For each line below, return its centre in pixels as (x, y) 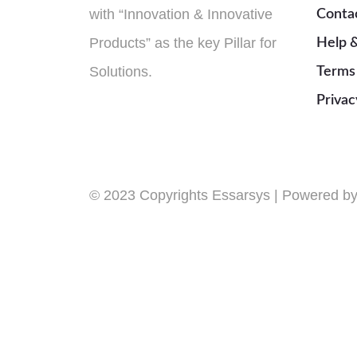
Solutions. (121, 72)
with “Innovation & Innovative (181, 15)
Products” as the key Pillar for (183, 43)
